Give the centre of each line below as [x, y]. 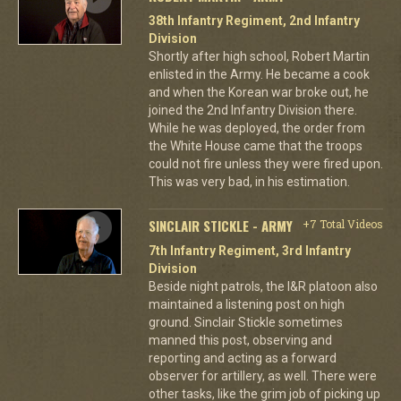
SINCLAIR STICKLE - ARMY [220, 225]
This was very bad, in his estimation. [249, 181]
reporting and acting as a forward [242, 358]
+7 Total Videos [342, 223]
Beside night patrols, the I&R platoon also [263, 286]
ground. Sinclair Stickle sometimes [245, 322]
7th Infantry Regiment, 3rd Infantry [249, 250]
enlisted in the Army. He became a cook [259, 74]
